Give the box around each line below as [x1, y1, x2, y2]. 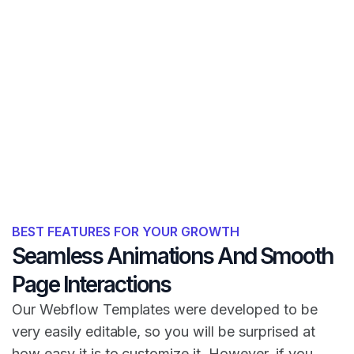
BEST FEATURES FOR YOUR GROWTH [12, 223, 239, 239]
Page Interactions [12, 270, 171, 298]
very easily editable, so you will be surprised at [12, 322, 315, 340]
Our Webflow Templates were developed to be [12, 300, 318, 318]
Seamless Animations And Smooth [12, 242, 333, 269]
